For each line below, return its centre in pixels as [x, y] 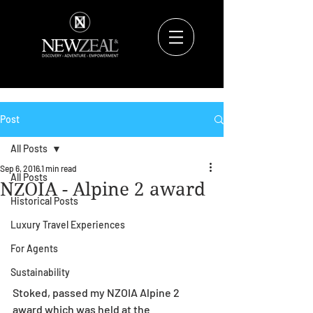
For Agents [34, 248]
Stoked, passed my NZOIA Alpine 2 [97, 293]
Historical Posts [44, 201]
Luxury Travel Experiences [68, 225]
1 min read [59, 168]
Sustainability [40, 272]
